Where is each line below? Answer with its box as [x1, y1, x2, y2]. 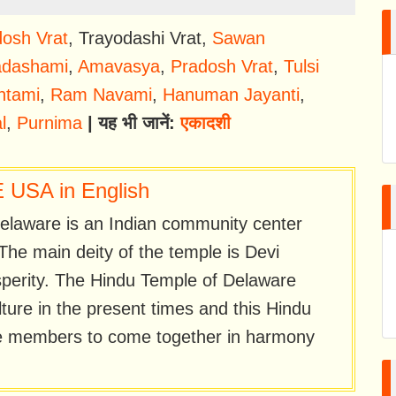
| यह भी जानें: [81, 113, 180, 133]
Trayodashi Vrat [78, 28, 202, 49]
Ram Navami [49, 85, 152, 105]
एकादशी [179, 113, 231, 133]
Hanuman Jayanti [162, 85, 300, 105]
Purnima [16, 113, 82, 133]
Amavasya [77, 57, 160, 77]
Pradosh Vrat [170, 57, 273, 77]
